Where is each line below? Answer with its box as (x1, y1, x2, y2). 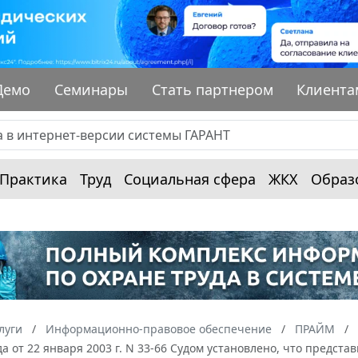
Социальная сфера (124, 169, 256, 189)
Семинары (54, 79, 129, 99)
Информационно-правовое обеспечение (46, 321, 272, 337)
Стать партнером (151, 79, 273, 99)
